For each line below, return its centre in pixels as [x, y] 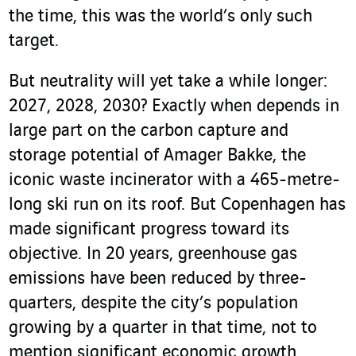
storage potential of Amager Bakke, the [157, 156]
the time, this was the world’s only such [161, 17]
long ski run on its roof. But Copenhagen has [177, 205]
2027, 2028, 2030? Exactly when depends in [174, 107]
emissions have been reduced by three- [158, 279]
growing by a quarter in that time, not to [163, 329]
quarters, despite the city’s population [153, 304]
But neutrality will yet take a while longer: [168, 82]
